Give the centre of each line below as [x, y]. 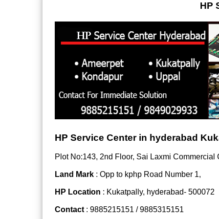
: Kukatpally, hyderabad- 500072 [159, 192]
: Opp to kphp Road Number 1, [147, 174]
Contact [69, 209]
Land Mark [74, 174]
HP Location [79, 192]
